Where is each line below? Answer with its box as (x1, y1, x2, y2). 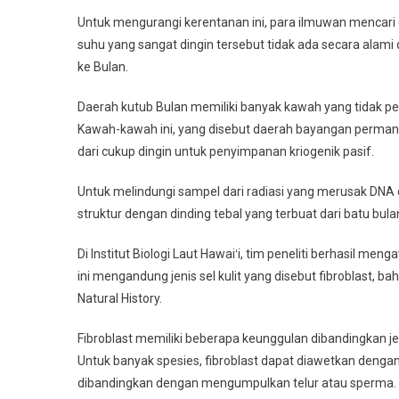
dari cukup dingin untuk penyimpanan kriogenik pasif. (77, 144, 374, 159)
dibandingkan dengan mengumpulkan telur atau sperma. (77, 376, 396, 390)
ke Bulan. (77, 60, 128, 74)
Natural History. (77, 291, 162, 305)
